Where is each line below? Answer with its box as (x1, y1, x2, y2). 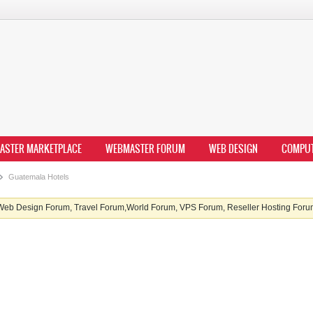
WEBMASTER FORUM (105, 141, 185, 156)
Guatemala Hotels (6, 173, 69, 181)
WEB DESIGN (209, 141, 258, 156)
